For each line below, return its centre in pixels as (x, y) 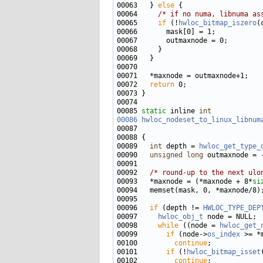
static (154, 111)
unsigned (166, 155)
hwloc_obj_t (181, 217)
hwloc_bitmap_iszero (218, 23)
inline (183, 111)
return (162, 85)
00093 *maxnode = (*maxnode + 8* (185, 181)
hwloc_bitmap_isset (224, 252)
